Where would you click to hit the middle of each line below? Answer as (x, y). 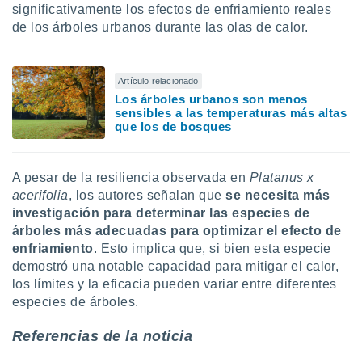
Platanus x (282, 177)
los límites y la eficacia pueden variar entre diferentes (175, 284)
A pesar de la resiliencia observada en (131, 177)
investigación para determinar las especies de (161, 213)
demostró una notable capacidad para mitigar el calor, (176, 266)
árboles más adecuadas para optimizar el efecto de (177, 231)
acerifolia (40, 195)
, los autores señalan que (145, 195)
